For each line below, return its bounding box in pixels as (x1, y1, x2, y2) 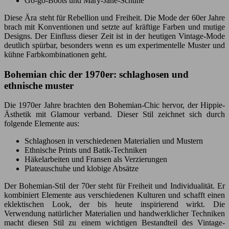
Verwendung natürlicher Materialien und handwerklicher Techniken (4, 209, 225, 218)
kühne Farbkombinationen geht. (4, 50, 107, 59)
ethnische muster (4, 80, 74, 91)
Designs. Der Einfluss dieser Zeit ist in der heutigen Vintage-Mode (4, 31, 225, 40)
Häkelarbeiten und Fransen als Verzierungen (25, 155, 167, 164)
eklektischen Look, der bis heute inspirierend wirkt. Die (4, 200, 225, 209)
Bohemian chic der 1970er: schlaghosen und (4, 68, 189, 80)
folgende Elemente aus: (4, 119, 79, 128)
